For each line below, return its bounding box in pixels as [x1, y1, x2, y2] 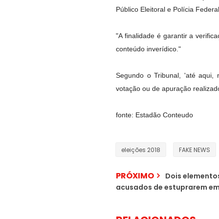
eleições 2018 [121, 146, 160, 154]
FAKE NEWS [179, 146, 210, 154]
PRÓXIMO [116, 170, 154, 181]
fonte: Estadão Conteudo [116, 111, 193, 119]
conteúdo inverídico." [116, 45, 181, 53]
